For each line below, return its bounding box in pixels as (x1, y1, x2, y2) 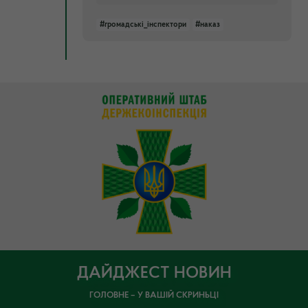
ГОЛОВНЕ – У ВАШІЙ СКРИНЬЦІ (89, 290, 219, 300)
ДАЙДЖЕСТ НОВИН (76, 265, 232, 282)
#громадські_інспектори (99, 20, 186, 29)
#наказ (195, 20, 221, 29)
